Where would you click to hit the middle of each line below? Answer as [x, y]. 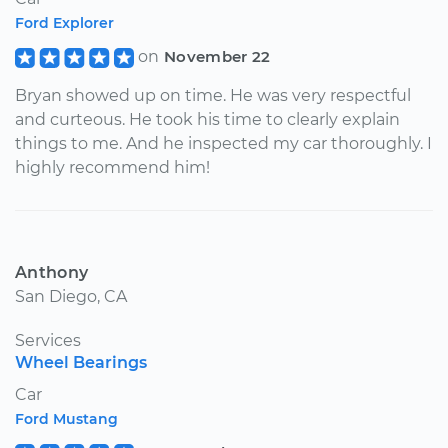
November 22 [217, 56]
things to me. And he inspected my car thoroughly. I [223, 143]
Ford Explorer [64, 22]
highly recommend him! [112, 167]
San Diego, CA [71, 296]
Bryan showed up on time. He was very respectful [213, 95]
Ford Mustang [66, 418]
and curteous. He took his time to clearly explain [207, 119]
